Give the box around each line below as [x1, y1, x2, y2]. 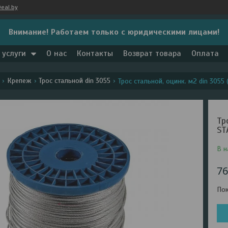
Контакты [77, 48, 113, 59]
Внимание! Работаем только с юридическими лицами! [9, 27, 219, 37]
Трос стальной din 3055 [39, 76, 111, 85]
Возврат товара [123, 48, 181, 59]
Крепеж [7, 76, 32, 85]
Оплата [191, 48, 219, 59]
